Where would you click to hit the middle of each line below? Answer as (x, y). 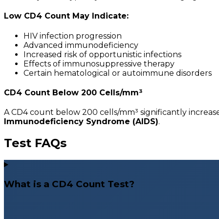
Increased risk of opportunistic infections (102, 54)
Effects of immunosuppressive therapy (99, 64)
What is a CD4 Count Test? (69, 184)
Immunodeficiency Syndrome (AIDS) (81, 122)
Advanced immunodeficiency (81, 45)
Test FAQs (35, 143)
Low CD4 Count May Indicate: (66, 16)
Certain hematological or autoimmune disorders (118, 73)
